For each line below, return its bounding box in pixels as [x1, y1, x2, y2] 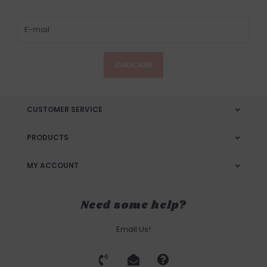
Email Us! [116, 223, 151, 235]
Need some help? [80, 198, 187, 214]
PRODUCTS [27, 132, 69, 143]
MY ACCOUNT [27, 160, 79, 171]
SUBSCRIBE [114, 60, 153, 70]
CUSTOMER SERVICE [27, 104, 103, 115]
